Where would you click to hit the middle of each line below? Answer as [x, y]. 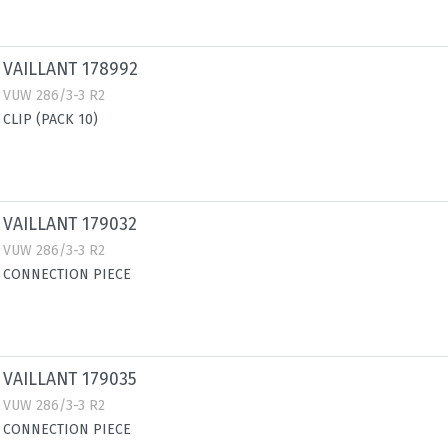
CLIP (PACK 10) [50, 119]
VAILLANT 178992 [70, 69]
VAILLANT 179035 [70, 379]
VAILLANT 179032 [70, 224]
